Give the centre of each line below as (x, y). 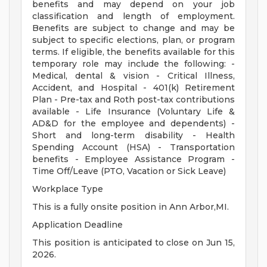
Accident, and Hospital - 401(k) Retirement (133, 88)
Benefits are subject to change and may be (133, 28)
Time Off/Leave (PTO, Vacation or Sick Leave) (129, 171)
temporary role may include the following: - (133, 64)
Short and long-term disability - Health (133, 136)
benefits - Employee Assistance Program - (133, 159)
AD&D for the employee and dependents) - (133, 124)
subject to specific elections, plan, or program (133, 40)
